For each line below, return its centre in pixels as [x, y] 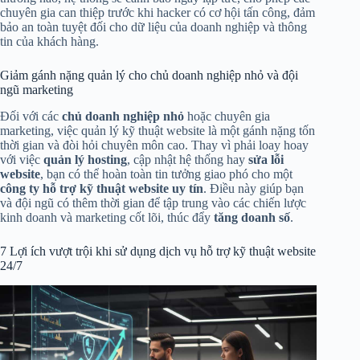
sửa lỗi [266, 160]
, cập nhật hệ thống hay [188, 160]
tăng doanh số [252, 218]
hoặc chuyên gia [227, 117]
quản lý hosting [85, 160]
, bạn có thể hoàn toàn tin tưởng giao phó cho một [166, 174]
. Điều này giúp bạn [254, 189]
